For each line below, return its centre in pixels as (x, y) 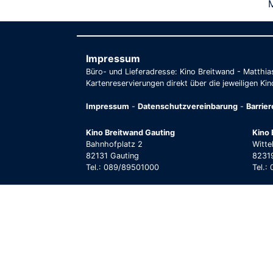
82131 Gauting (112, 155)
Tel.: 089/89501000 (122, 167)
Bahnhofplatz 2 (114, 144)
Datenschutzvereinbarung (188, 106)
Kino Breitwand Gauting (130, 132)
